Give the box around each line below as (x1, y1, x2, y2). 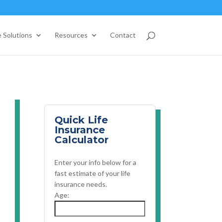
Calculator (55, 133, 109, 146)
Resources (54, 31, 88, 39)
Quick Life (55, 113, 109, 126)
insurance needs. (55, 179, 108, 188)
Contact (110, 31, 136, 39)
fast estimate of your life (55, 168, 131, 177)
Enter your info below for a (55, 158, 137, 166)
